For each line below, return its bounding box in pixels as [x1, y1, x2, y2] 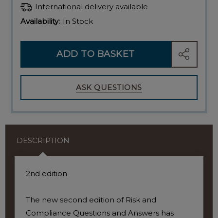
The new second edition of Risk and [25, 195, 156, 205]
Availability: [20, 17, 60, 26]
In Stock [63, 17, 93, 26]
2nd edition [25, 169, 67, 179]
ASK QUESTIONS [76, 83, 142, 92]
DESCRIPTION [16, 136, 70, 145]
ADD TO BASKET [56, 48, 135, 59]
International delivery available [35, 2, 148, 12]
